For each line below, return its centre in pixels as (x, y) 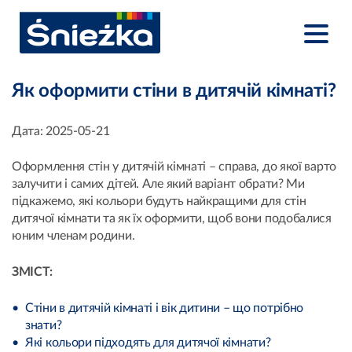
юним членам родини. (73, 236)
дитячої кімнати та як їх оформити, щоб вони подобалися (172, 218)
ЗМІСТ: (32, 272)
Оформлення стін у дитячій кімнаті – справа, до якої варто (174, 167)
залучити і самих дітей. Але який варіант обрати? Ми (158, 184)
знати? (44, 325)
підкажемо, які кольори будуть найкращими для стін (159, 201)
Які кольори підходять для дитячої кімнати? (148, 343)
